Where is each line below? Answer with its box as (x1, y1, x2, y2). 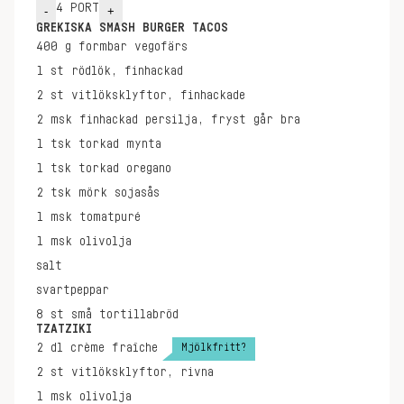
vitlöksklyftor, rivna (71, 366, 214, 379)
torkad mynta (78, 138, 161, 151)
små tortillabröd (71, 308, 179, 321)
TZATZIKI (36, 323, 92, 335)
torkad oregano (78, 162, 171, 175)
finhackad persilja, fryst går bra (79, 114, 300, 126)
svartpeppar (36, 284, 109, 297)
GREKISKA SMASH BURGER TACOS (36, 22, 228, 34)
